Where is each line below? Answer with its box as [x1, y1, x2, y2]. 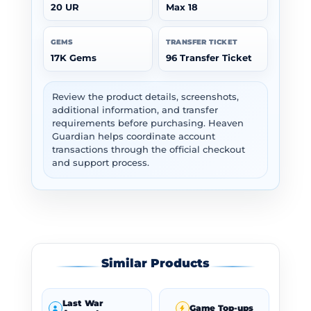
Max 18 [165, 2, 198, 13]
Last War [62, 299, 103, 309]
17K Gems [50, 53, 96, 64]
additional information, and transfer [51, 105, 218, 116]
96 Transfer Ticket [165, 53, 252, 64]
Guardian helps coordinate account [51, 131, 215, 142]
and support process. [51, 158, 149, 169]
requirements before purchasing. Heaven [51, 118, 244, 129]
